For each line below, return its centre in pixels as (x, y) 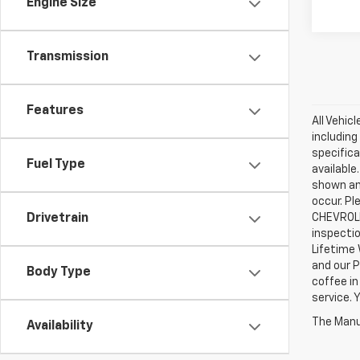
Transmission (67, 57)
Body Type (59, 272)
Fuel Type (56, 165)
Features (55, 111)
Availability (60, 326)
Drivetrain (57, 219)
